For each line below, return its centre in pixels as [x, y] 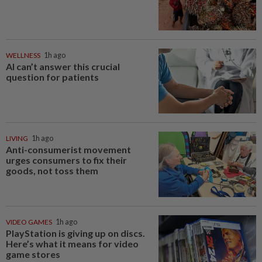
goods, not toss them [52, 171]
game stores [33, 254]
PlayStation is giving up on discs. [75, 233]
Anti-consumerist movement [68, 150]
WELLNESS [23, 55]
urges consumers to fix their [66, 160]
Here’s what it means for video [72, 243]
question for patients [52, 77]
